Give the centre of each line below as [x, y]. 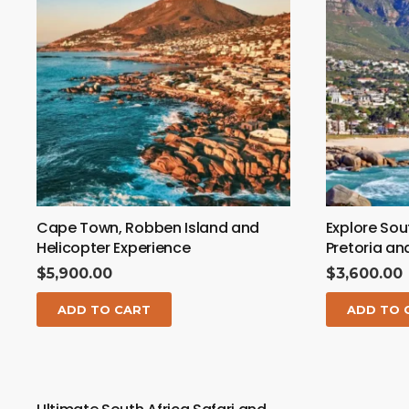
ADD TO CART [105, 309]
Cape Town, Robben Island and [148, 227]
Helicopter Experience [114, 247]
